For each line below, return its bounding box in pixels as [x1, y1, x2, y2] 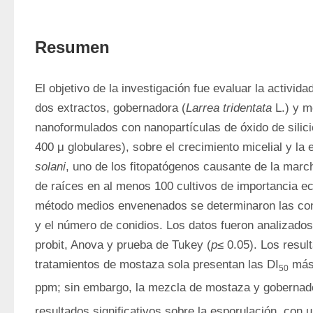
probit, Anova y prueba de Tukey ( [35, 238, 211, 252]
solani [35, 160, 66, 173]
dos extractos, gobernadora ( [35, 101, 186, 115]
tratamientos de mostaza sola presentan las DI [35, 258, 279, 271]
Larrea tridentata [186, 101, 272, 115]
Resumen [35, 38, 110, 57]
